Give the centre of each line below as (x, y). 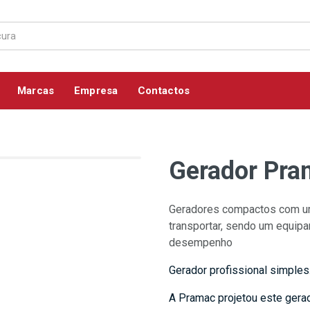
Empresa (96, 90)
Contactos (164, 90)
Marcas (36, 90)
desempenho (201, 243)
